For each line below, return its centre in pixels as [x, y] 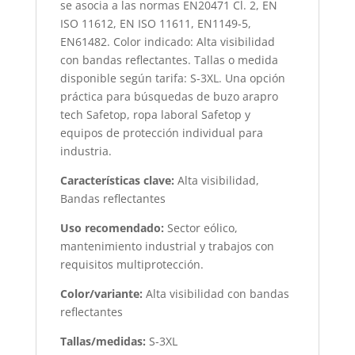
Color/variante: [103, 293]
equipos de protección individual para [161, 132]
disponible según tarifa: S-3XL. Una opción [172, 78]
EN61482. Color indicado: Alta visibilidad [167, 41]
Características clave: [118, 180]
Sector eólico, [202, 227]
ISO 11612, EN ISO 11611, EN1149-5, [155, 23]
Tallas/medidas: [104, 341]
